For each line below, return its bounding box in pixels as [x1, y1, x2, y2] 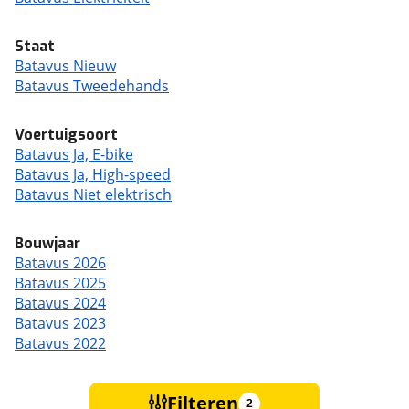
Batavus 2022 [15, 333, 106, 353]
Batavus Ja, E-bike [15, 144, 133, 164]
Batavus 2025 [15, 273, 106, 293]
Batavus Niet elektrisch [15, 184, 172, 204]
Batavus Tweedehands [15, 76, 169, 96]
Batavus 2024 [15, 293, 106, 313]
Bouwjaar [15, 234, 80, 253]
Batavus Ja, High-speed [15, 164, 171, 184]
